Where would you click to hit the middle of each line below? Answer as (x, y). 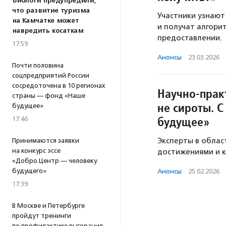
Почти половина (38, 65)
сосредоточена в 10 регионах (59, 86)
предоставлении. (190, 38)
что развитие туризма (51, 11)
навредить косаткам (48, 31)
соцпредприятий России (51, 75)
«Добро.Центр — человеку (54, 161)
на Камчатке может (45, 21)
